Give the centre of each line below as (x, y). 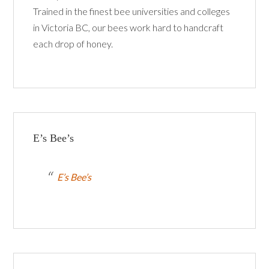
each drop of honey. (73, 44)
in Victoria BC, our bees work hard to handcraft (128, 28)
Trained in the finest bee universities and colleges (132, 11)
